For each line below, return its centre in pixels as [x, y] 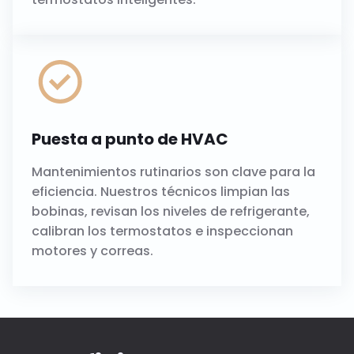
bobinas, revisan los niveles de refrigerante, [170, 212]
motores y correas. [92, 251]
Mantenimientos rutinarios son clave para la [173, 172]
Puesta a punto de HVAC [130, 139]
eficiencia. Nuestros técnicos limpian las [160, 192]
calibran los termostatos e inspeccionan [162, 232]
